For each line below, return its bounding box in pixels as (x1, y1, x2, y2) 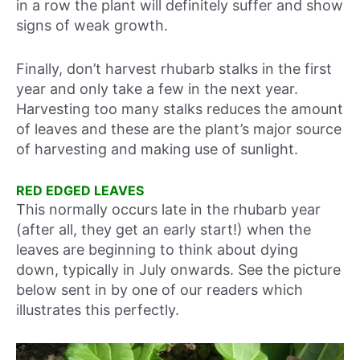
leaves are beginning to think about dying (16, 240, 298, 258)
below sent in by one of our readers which (16, 280, 303, 298)
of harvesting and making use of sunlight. (16, 141, 298, 158)
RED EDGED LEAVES (16, 182, 144, 198)
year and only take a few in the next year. (16, 80, 298, 98)
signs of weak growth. (16, 17, 168, 35)
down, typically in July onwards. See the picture (16, 260, 341, 278)
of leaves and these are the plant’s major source (16, 121, 342, 138)
